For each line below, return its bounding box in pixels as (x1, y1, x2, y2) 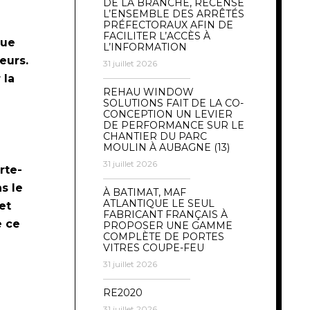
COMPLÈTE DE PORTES (103, 230, 224, 243)
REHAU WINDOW (103, 85, 194, 98)
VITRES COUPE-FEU (103, 241, 204, 254)
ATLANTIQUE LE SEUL (103, 197, 215, 210)
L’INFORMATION (103, 40, 187, 53)
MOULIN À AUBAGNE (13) (103, 140, 230, 154)
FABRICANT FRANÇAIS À (103, 208, 228, 221)
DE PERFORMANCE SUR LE (103, 118, 244, 131)
